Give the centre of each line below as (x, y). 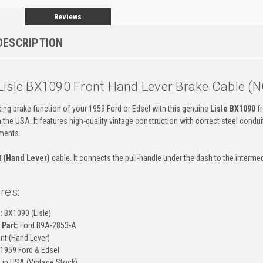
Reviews (68, 16)
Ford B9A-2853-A (47, 225)
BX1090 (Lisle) (26, 213)
